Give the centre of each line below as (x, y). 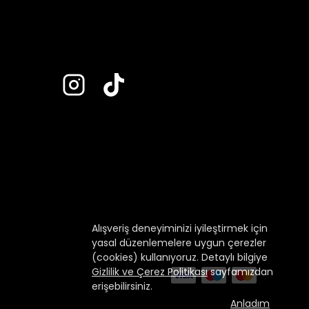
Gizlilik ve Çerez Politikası (150, 272)
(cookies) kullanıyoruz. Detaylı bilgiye (180, 257)
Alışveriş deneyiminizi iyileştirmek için (180, 228)
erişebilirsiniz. (122, 286)
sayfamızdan (240, 272)
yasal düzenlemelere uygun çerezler (179, 243)
